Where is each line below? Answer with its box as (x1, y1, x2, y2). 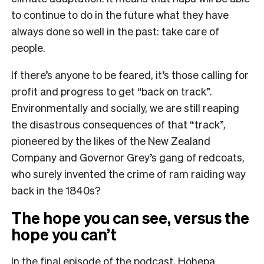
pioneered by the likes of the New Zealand (11, 134, 210, 148)
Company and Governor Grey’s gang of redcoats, (11, 150, 245, 164)
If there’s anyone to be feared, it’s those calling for (11, 68, 249, 82)
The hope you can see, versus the (11, 207, 249, 228)
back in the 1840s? (11, 183, 101, 197)
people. (11, 41, 45, 55)
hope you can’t (11, 224, 117, 245)
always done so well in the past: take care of (11, 24, 219, 38)
